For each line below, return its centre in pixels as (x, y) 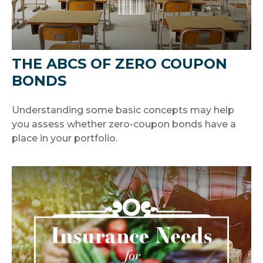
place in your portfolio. (65, 138)
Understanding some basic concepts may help (123, 110)
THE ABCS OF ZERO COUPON (119, 63)
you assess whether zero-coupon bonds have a (124, 124)
